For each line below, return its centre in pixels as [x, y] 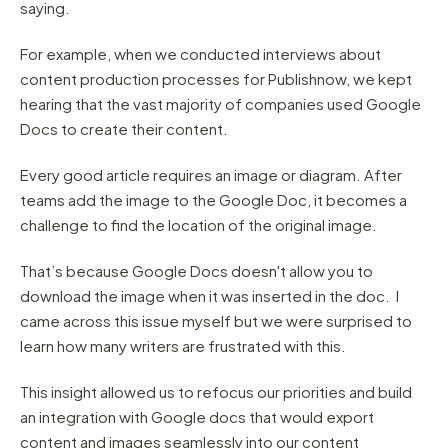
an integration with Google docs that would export [197, 417]
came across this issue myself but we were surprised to [216, 321]
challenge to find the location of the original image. [198, 225]
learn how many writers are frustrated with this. [183, 346]
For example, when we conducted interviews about [200, 54]
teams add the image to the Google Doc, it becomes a [213, 200]
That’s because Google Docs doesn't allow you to [196, 271]
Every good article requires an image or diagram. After [211, 175]
